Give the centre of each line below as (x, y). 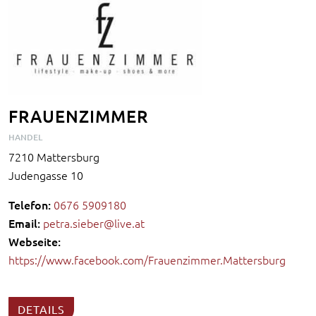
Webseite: (35, 241)
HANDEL (25, 137)
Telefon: (30, 204)
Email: (24, 223)
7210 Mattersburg (54, 156)
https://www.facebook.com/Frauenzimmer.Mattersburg (147, 259)
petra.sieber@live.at (94, 223)
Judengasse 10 (46, 175)
